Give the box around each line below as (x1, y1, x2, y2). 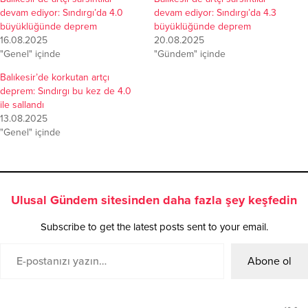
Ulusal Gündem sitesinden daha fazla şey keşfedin (11, 192, 297, 208)
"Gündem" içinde (154, 48, 225, 60)
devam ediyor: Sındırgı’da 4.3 (154, 7, 276, 19)
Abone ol (247, 254, 291, 269)
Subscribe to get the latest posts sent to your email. (40, 221, 268, 234)
